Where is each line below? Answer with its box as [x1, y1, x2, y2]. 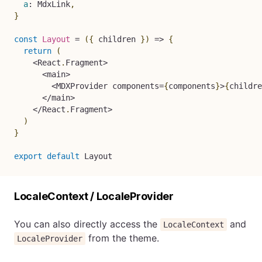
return [23, 46, 51, 56]
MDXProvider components [56, 81, 159, 91]
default [47, 151, 80, 161]
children [94, 35, 140, 44]
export [14, 151, 42, 161]
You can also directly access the [14, 218, 160, 230]
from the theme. [85, 232, 160, 244]
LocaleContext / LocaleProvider [14, 190, 174, 202]
